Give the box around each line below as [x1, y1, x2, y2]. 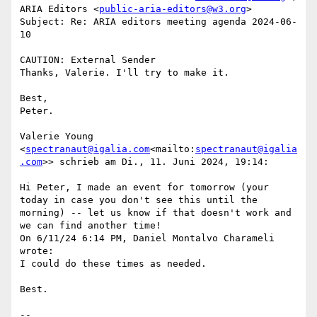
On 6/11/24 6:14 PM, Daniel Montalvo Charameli [20, 233, 275, 244]
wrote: [20, 246, 54, 257]
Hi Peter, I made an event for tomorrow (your [20, 182, 269, 193]
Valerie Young [20, 131, 93, 142]
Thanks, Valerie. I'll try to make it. [20, 67, 229, 79]
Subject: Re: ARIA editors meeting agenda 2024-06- [20, 16, 297, 28]
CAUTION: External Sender [20, 54, 156, 66]
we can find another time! [20, 220, 161, 231]
